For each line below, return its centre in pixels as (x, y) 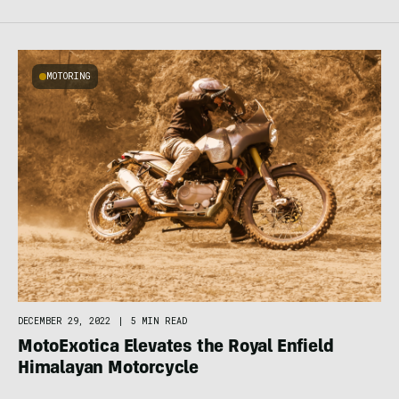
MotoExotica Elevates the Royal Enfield (176, 348)
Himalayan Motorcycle (109, 369)
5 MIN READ (159, 321)
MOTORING (69, 76)
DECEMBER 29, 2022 (64, 321)
